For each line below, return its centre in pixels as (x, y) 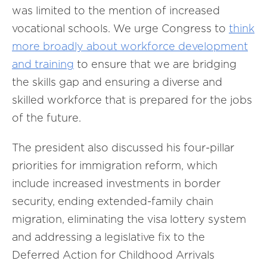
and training (43, 64)
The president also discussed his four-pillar (123, 148)
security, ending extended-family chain (113, 201)
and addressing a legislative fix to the (108, 237)
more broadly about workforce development (130, 46)
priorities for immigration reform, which (115, 165)
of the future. (46, 118)
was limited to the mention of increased (116, 10)
